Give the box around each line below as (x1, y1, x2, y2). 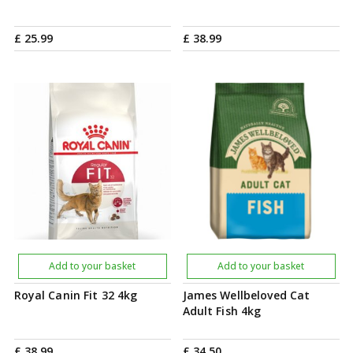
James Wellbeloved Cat (182, 288, 310, 303)
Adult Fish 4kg (182, 303, 262, 318)
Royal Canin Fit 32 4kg (13, 288, 138, 303)
